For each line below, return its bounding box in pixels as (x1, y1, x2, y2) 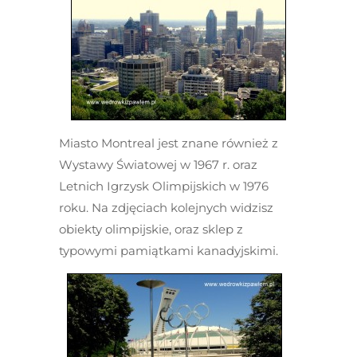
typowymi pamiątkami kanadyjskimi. (59, 243, 278, 258)
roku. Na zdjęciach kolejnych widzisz (59, 200, 273, 215)
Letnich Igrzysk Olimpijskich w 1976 (59, 178, 269, 194)
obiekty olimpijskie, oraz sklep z (59, 222, 243, 237)
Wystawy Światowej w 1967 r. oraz (59, 157, 257, 172)
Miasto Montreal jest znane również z (59, 135, 278, 151)
